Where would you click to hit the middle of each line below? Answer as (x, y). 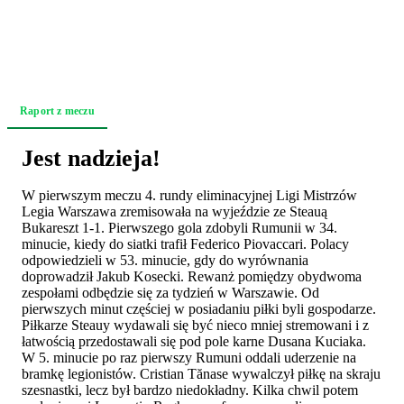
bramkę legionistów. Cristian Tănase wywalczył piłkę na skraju (201, 373)
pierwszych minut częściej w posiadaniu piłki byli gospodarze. (199, 308)
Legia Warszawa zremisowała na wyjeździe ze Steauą (174, 211)
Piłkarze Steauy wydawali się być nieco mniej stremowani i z (195, 325)
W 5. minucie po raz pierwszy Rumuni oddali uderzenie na (189, 357)
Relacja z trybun (159, 110)
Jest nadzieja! (91, 158)
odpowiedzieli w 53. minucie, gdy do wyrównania (165, 260)
